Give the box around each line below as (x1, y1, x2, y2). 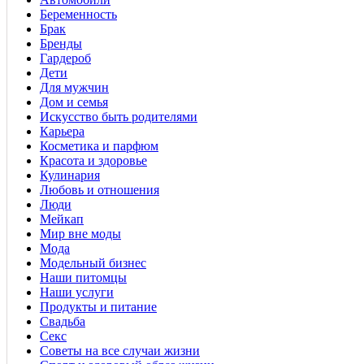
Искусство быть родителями (40, 109, 197, 123)
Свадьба (40, 314, 85, 328)
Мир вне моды (40, 226, 121, 240)
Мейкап (40, 211, 84, 226)
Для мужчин (40, 80, 109, 94)
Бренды (40, 36, 82, 50)
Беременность (40, 6, 117, 21)
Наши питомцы (40, 270, 127, 284)
